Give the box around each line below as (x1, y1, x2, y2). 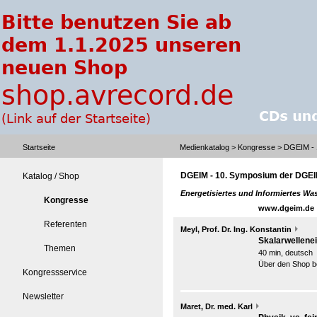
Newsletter (23, 292, 64, 301)
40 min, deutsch (258, 248, 313, 257)
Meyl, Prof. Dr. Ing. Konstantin (180, 225, 292, 234)
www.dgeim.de (258, 204, 314, 212)
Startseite (23, 143, 55, 151)
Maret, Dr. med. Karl (180, 302, 253, 311)
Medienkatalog (180, 143, 229, 151)
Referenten (44, 219, 87, 229)
